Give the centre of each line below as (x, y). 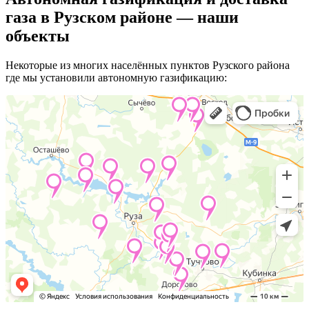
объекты (38, 36)
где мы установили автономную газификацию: (116, 77)
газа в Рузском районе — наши (122, 17)
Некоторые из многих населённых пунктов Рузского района (148, 65)
